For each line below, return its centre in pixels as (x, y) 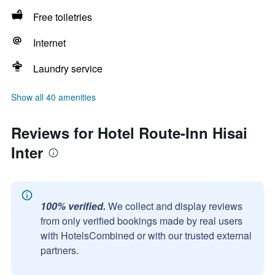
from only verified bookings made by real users (141, 221)
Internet (49, 43)
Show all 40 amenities (53, 97)
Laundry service (68, 68)
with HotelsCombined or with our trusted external (146, 235)
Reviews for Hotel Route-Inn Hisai (129, 133)
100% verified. (73, 206)
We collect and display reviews (175, 206)
